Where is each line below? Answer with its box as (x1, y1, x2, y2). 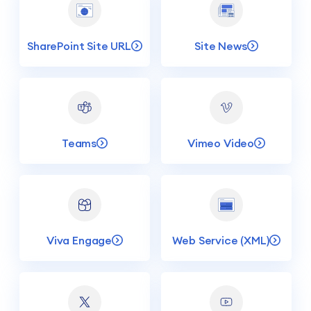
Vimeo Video (187, 136, 255, 151)
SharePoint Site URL (27, 39, 131, 53)
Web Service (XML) (172, 233, 269, 248)
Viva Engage (46, 233, 112, 248)
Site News (194, 39, 247, 53)
